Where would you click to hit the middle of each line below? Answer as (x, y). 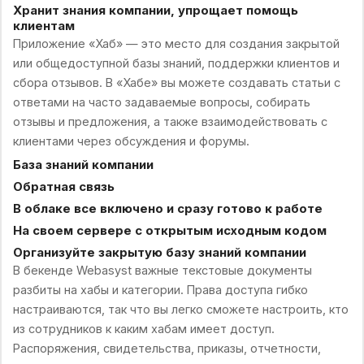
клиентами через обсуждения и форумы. (131, 141)
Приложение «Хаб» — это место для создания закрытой (176, 43)
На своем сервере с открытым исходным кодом (169, 230)
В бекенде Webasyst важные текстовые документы (162, 270)
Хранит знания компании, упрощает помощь (155, 10)
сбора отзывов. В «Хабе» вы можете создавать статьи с (176, 82)
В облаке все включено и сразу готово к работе (167, 208)
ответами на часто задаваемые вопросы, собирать (161, 102)
